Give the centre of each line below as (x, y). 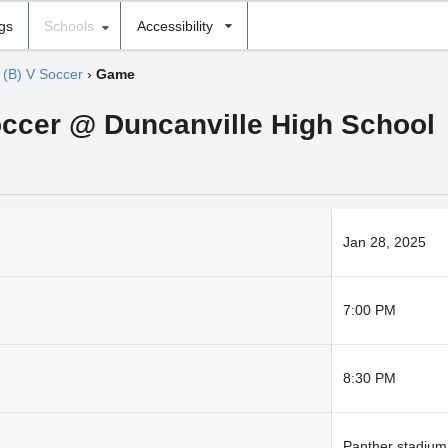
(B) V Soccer (42, 74)
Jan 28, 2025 (384, 242)
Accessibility (174, 25)
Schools (68, 25)
